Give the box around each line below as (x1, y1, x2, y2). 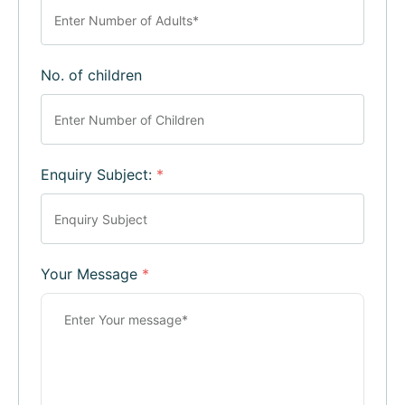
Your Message (41, 265, 142, 284)
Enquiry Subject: (41, 165, 156, 184)
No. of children (41, 66, 142, 85)
